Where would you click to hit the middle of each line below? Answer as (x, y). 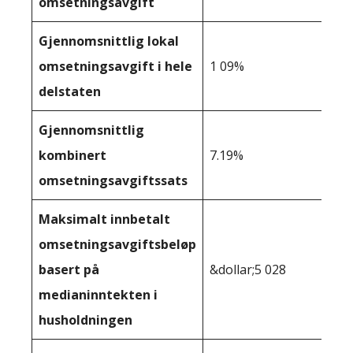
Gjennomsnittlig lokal (109, 41)
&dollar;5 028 (248, 269)
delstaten (70, 91)
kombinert (72, 155)
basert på (69, 269)
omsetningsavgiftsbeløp (117, 244)
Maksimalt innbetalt (104, 219)
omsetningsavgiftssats (113, 180)
